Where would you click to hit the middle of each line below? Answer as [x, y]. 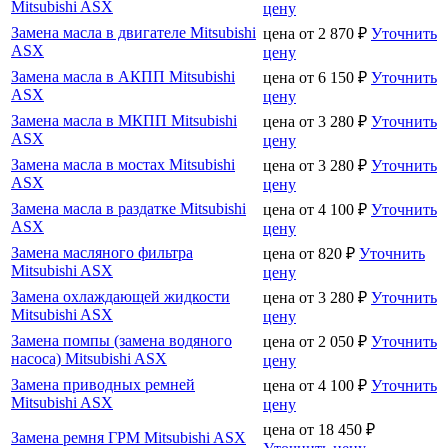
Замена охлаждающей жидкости [120, 296]
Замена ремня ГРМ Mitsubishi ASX [128, 437]
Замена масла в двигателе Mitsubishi [133, 32]
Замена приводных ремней [103, 384]
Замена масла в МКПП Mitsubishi [124, 120]
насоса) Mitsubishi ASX [89, 358]
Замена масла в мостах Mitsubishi [123, 164]
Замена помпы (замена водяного [121, 340]
